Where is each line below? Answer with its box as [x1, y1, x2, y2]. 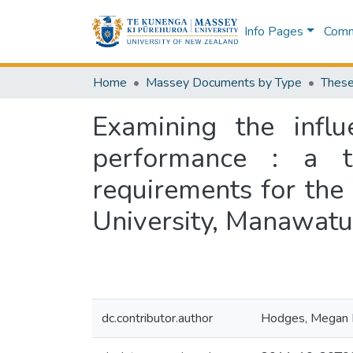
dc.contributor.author [102, 310, 213, 327]
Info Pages [243, 23, 303, 40]
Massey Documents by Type [146, 74, 302, 91]
